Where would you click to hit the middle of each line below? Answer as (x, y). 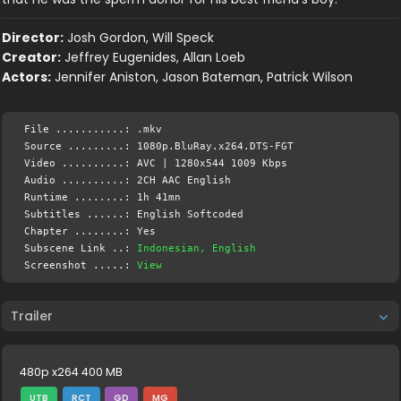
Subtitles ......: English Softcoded (134, 215)
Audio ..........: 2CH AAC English (128, 181)
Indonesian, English (197, 249)
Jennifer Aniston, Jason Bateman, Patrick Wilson (204, 77)
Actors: (27, 77)
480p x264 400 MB (72, 372)
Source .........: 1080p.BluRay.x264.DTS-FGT (159, 147)
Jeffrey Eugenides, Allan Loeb (155, 58)
